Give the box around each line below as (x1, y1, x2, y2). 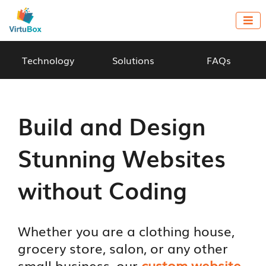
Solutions (112, 53, 155, 67)
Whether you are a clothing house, (18, 220, 235, 240)
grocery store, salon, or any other (18, 237, 229, 258)
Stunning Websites (18, 140, 226, 175)
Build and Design (18, 107, 206, 142)
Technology (21, 53, 74, 67)
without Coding (18, 172, 188, 207)
